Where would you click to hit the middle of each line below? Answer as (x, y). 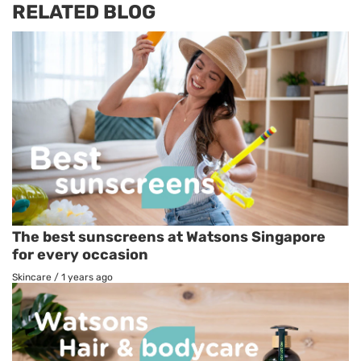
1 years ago (87, 277)
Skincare (32, 277)
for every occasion (80, 254)
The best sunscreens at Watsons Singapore (169, 237)
